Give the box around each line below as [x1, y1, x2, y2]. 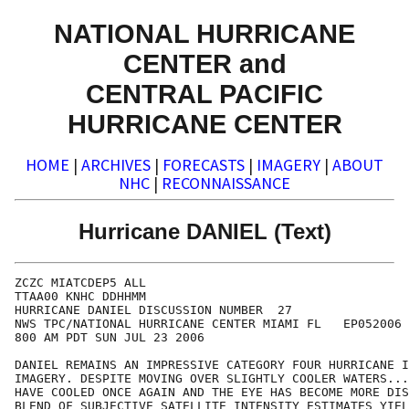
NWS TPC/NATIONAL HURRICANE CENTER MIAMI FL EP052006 [15, 317, 402, 331]
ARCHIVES [81, 154, 151, 176]
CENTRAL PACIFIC [86, 78, 323, 109]
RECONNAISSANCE [162, 173, 290, 194]
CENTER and [122, 47, 287, 79]
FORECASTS [163, 154, 245, 176]
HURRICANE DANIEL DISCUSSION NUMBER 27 [15, 303, 292, 318]
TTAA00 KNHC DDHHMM [15, 289, 146, 304]
